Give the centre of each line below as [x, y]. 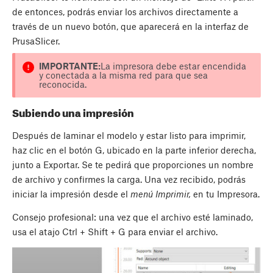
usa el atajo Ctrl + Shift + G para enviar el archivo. [115, 232]
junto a [28, 165]
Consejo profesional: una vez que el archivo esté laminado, [133, 217]
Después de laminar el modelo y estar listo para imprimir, [129, 136]
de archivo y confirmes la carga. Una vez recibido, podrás [129, 179]
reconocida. [62, 84]
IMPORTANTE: [69, 66]
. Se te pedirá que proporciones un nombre [165, 165]
